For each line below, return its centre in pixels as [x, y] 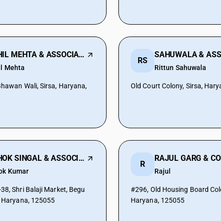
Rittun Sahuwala [181, 68]
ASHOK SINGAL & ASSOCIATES [82, 158]
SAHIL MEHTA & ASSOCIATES [82, 55]
